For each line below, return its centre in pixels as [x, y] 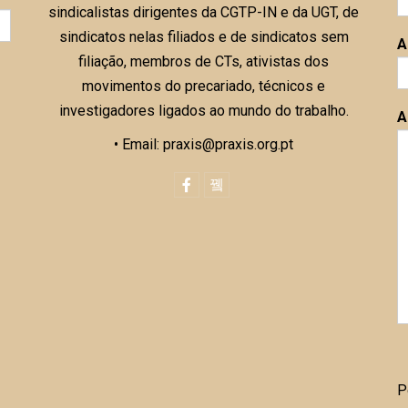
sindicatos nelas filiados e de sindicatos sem [204, 36]
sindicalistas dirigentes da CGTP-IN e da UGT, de [204, 12]
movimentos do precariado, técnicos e [204, 86]
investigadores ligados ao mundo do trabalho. [204, 110]
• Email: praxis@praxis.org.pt [204, 144]
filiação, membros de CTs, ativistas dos [204, 61]
